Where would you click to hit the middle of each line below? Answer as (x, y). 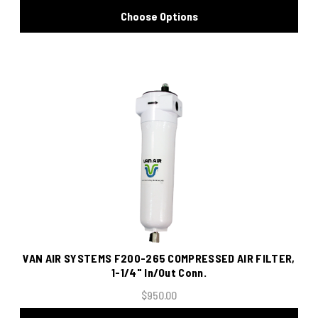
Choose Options (159, 16)
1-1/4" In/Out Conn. (159, 273)
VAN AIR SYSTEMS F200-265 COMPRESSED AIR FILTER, (159, 258)
